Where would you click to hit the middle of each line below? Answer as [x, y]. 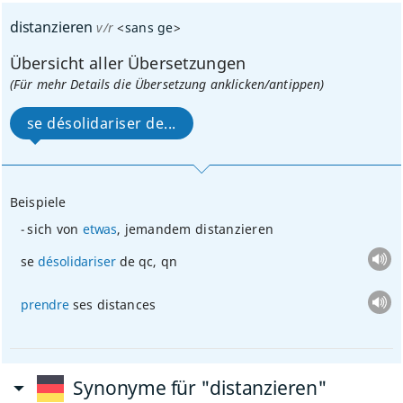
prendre [45, 304]
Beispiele [38, 201]
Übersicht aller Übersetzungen [128, 63]
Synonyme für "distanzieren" [200, 388]
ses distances [112, 304]
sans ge [149, 27]
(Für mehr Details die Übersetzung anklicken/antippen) [167, 84]
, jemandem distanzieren [196, 229]
